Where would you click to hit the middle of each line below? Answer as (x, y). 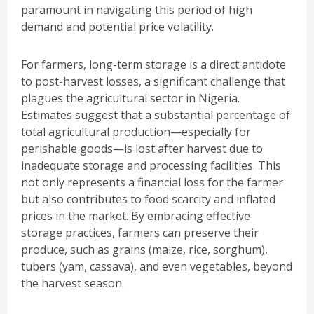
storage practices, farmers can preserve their (140, 233)
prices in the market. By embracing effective (136, 216)
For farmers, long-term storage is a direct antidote (153, 65)
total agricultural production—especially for (136, 132)
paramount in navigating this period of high (137, 10)
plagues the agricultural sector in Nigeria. (130, 98)
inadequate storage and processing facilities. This (151, 166)
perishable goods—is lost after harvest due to (142, 149)
